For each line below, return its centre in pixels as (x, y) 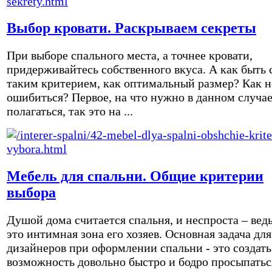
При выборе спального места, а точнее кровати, (130, 56)
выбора (31, 193)
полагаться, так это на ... (70, 111)
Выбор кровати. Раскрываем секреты (131, 28)
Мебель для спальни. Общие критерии (135, 176)
